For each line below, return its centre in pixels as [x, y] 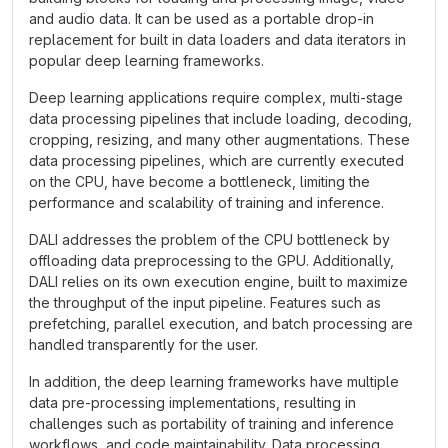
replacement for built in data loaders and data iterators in [217, 39]
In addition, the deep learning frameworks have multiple [214, 381]
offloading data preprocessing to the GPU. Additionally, [211, 260]
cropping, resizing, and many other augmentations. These [219, 139]
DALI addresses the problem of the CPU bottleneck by [209, 239]
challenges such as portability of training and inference [211, 423]
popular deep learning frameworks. [146, 60]
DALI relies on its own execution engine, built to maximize [218, 281]
